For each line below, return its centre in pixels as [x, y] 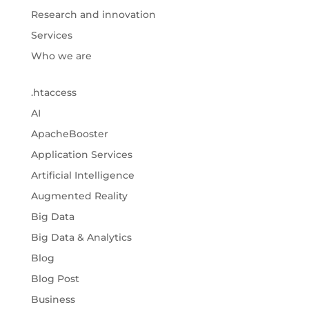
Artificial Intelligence [82, 176]
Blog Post [55, 279]
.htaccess [53, 93]
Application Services [81, 155]
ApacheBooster [69, 134]
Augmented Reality [79, 196]
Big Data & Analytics [81, 238]
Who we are [61, 56]
